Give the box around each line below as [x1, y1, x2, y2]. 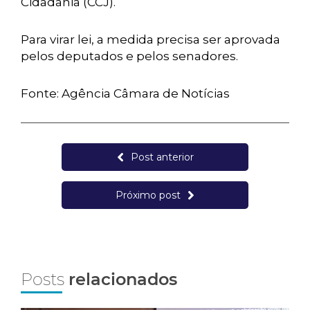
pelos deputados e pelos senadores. [21, 49, 238, 63]
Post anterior [130, 151, 194, 163]
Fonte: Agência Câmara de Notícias [21, 86, 230, 100]
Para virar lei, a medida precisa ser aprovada [21, 33, 280, 46]
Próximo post [116, 189, 181, 201]
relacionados [69, 269, 177, 289]
